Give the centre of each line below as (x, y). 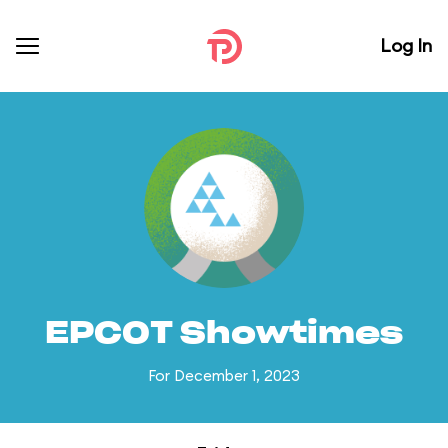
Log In (406, 45)
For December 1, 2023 (224, 375)
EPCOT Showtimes (224, 334)
